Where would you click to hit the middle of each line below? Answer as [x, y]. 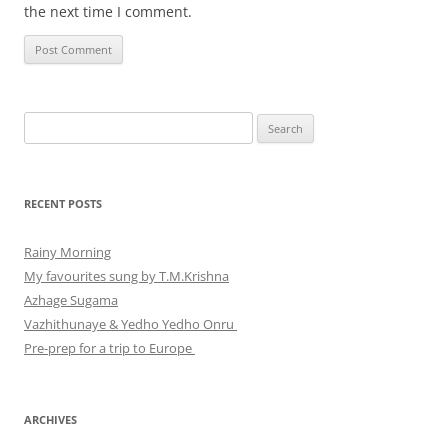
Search [43, 123]
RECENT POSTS [63, 203]
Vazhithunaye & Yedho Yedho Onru [130, 324]
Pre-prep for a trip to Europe [109, 348]
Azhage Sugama [71, 300]
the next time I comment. [108, 11]
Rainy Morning [67, 252]
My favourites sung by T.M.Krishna [126, 276]
